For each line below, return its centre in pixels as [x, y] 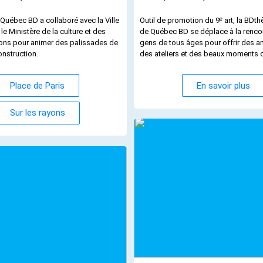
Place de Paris [38, 85]
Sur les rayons [37, 113]
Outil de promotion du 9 [180, 21]
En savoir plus [223, 85]
